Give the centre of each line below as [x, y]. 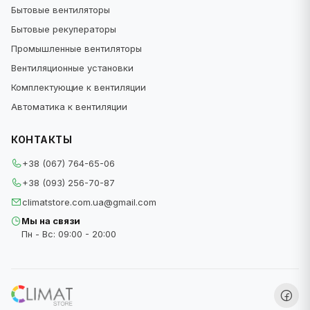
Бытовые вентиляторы [61, 9]
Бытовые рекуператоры [64, 29]
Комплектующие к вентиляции [79, 87]
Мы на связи [51, 220]
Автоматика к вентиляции [69, 106]
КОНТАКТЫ [42, 139]
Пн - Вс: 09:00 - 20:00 [69, 234]
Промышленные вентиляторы [76, 48]
